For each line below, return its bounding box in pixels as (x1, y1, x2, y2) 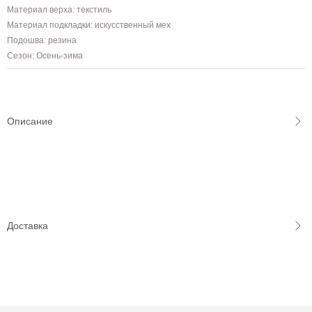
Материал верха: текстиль (7, 5, 111, 15)
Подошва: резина (7, 36, 77, 45)
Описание (7, 115, 53, 127)
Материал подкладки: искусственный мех (7, 20, 171, 30)
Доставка (7, 219, 48, 231)
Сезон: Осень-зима (7, 51, 83, 61)
